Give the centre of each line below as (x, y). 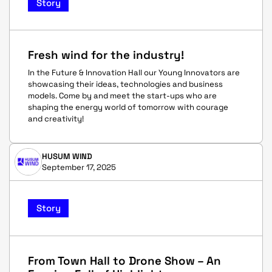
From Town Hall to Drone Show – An (124, 260)
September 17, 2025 (79, 168)
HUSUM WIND (67, 157)
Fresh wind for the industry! (106, 55)
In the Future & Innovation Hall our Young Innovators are (134, 72)
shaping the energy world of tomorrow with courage (128, 107)
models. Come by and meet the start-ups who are (122, 95)
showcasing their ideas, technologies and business (125, 84)
